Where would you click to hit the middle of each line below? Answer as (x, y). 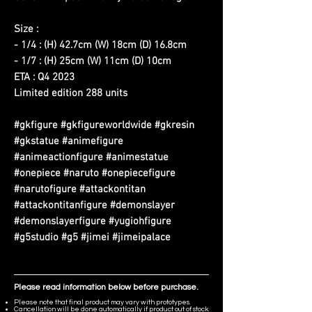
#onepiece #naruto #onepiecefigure (95, 173)
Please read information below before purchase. (106, 287)
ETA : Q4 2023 (44, 77)
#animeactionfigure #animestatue (91, 157)
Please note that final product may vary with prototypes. (102, 302)
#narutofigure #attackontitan (80, 189)
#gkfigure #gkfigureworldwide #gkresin (104, 125)
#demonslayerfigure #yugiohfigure (93, 221)
